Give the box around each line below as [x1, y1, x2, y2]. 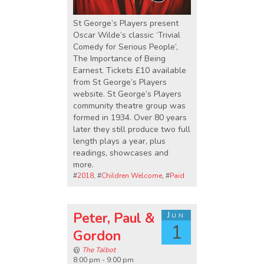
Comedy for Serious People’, [73, 41, 178, 52]
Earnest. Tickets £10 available [73, 64, 186, 76]
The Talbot [82, 245, 115, 255]
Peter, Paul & [73, 209, 154, 228]
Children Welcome [101, 170, 162, 180]
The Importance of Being [73, 52, 166, 64]
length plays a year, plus [73, 135, 166, 147]
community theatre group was [73, 100, 186, 111]
